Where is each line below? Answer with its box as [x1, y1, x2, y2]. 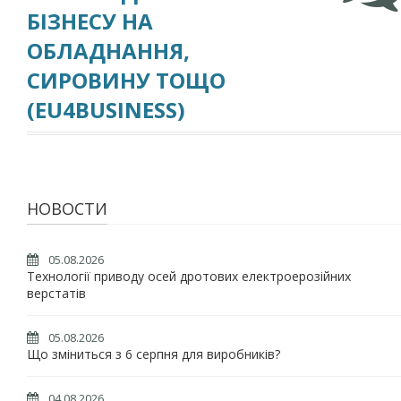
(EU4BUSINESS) [27, 95, 185, 124]
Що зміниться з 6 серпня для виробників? [27, 346, 280, 363]
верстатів [27, 285, 86, 302]
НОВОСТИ [27, 198, 107, 219]
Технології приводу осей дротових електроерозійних [27, 268, 351, 285]
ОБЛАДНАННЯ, [27, 36, 190, 65]
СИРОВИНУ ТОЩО [27, 65, 226, 95]
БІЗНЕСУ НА [27, 6, 153, 36]
